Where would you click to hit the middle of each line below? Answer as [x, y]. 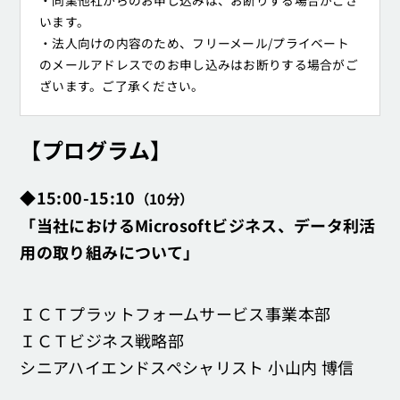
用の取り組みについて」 [110, 251]
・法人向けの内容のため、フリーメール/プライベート [194, 43]
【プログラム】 [96, 149]
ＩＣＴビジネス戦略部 [102, 340]
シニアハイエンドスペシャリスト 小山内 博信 [187, 367]
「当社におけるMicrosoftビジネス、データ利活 [198, 225]
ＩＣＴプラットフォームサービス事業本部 [175, 313]
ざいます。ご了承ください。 [122, 86]
